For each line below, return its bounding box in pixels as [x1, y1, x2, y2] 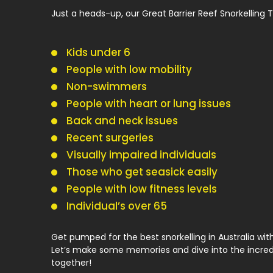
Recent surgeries [66, 130, 154, 145]
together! [51, 256, 92, 269]
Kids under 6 [66, 44, 131, 60]
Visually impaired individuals [66, 147, 217, 162]
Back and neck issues [66, 113, 179, 128]
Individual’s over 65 [66, 198, 168, 213]
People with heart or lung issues [66, 96, 232, 111]
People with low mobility [66, 62, 193, 77]
